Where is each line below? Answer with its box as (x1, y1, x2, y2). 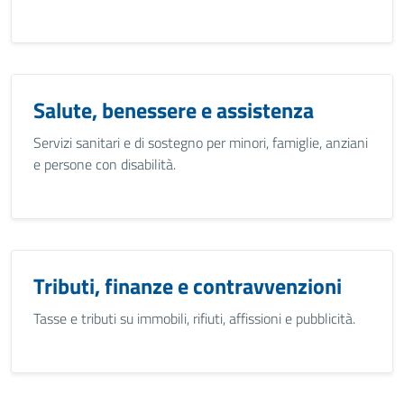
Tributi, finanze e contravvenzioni (33, 270, 342, 302)
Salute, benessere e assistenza (33, 94, 314, 126)
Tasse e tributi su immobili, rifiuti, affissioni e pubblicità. (33, 308, 355, 329)
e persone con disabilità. (33, 153, 176, 175)
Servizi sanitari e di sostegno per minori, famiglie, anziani (33, 132, 368, 153)
